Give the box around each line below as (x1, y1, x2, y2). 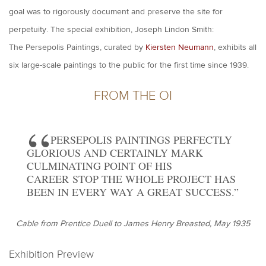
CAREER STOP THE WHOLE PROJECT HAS (27, 172, 236, 186)
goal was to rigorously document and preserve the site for (9, 7, 223, 18)
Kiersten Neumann (145, 42, 214, 53)
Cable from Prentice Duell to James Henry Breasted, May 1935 (16, 218, 250, 230)
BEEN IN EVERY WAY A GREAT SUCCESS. (27, 185, 234, 199)
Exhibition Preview (9, 247, 94, 261)
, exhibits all (214, 42, 256, 53)
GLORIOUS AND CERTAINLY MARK (27, 145, 203, 160)
